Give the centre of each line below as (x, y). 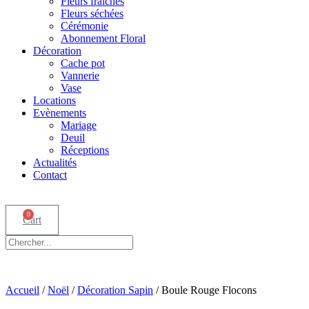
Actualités (55, 162)
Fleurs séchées (92, 13)
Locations (54, 100)
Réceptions (85, 150)
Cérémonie (84, 26)
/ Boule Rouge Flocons (205, 290)
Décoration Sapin (115, 290)
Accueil (22, 290)
